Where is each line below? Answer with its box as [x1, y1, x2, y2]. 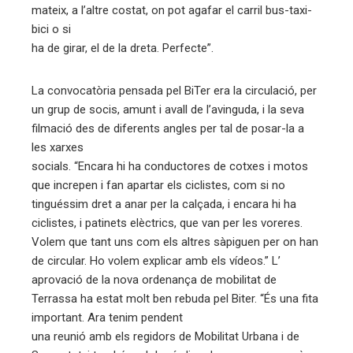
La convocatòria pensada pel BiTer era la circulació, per [32, 84, 317, 98]
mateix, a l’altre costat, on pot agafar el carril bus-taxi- [32, 3, 312, 18]
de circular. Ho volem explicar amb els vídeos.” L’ [32, 254, 281, 269]
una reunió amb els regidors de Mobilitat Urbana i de [32, 329, 299, 344]
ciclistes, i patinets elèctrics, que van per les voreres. [32, 216, 303, 231]
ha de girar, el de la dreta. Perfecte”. [32, 41, 214, 56]
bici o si [32, 22, 71, 37]
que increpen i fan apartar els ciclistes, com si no [32, 178, 285, 193]
